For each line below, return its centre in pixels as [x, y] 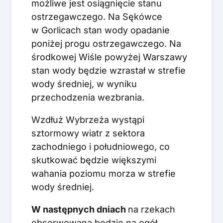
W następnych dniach [80, 209]
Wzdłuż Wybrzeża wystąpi [88, 119]
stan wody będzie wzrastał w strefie [109, 70]
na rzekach [152, 209]
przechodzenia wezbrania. [88, 97]
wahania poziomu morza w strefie [104, 173]
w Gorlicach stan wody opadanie [101, 30]
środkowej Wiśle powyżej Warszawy [109, 57]
